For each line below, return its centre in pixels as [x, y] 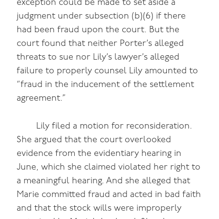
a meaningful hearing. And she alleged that [104, 181]
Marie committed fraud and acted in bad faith [109, 195]
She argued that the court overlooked [94, 140]
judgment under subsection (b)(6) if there [101, 16]
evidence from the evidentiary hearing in [99, 153]
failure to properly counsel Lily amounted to [108, 71]
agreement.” [42, 98]
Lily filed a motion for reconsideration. [114, 126]
